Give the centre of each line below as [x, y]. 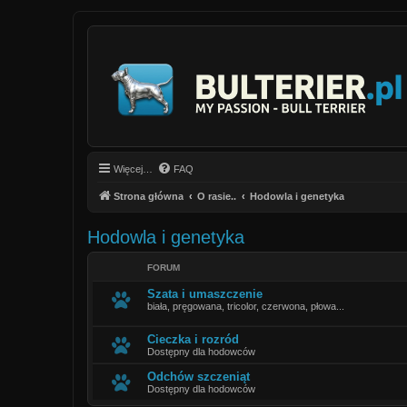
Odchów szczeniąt [199, 377]
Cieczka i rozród [193, 339]
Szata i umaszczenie [205, 294]
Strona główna [149, 196]
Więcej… [133, 169]
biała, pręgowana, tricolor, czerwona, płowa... [246, 306]
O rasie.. [217, 196]
